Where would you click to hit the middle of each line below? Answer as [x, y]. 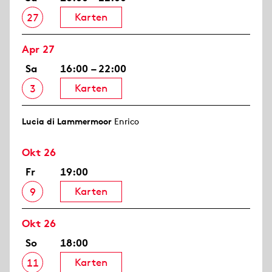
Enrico [125, 122]
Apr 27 [38, 49]
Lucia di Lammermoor [67, 122]
